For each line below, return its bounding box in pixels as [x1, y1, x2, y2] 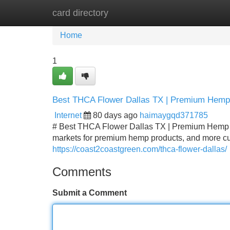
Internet [54, 111, 82, 120]
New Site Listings [105, 8, 169, 17]
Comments [52, 165, 111, 179]
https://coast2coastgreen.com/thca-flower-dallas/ [52, 145, 227, 154]
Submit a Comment [52, 188, 127, 197]
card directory [52, 8, 108, 18]
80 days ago [93, 111, 138, 120]
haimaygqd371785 [140, 111, 208, 120]
